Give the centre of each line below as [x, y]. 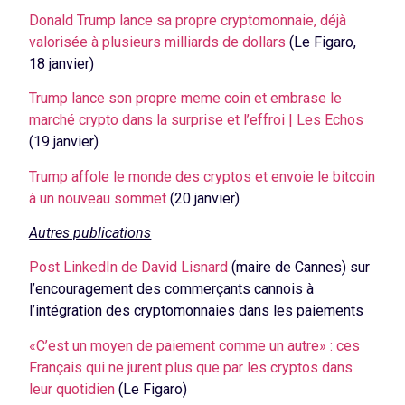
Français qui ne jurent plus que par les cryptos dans [191, 367]
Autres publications [90, 232]
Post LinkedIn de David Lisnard [129, 268]
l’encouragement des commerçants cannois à [172, 289]
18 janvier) [62, 63]
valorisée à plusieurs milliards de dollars [158, 42]
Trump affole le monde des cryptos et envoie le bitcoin [202, 176]
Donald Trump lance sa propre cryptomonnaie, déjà [188, 20]
